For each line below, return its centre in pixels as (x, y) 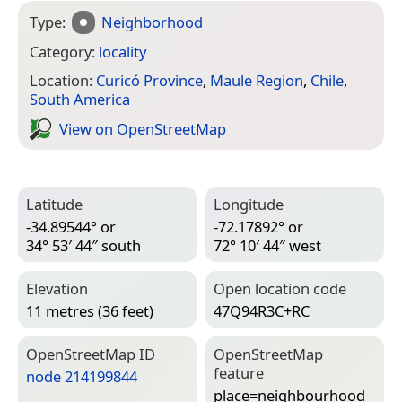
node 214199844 (82, 376)
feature (239, 373)
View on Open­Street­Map (143, 128)
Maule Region (257, 81)
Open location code (280, 289)
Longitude (249, 205)
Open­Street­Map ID (91, 354)
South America (80, 100)
